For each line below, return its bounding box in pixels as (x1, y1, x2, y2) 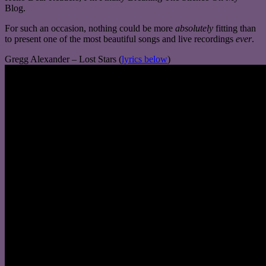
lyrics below (122, 53, 167, 64)
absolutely (175, 23, 213, 33)
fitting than (213, 23, 256, 33)
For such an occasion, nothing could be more (5, 23, 175, 33)
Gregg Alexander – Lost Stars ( (5, 53, 122, 64)
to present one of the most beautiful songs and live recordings (5, 33, 236, 44)
